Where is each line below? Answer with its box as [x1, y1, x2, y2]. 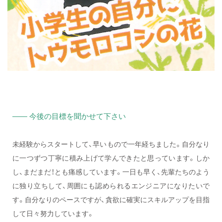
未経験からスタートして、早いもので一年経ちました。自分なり [12, 139, 210, 149]
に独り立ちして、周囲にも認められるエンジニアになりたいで [12, 180, 210, 191]
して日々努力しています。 [12, 208, 94, 219]
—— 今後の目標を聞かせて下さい [12, 112, 126, 121]
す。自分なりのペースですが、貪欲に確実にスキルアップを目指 [12, 194, 210, 205]
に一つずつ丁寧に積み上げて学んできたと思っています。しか [12, 153, 210, 163]
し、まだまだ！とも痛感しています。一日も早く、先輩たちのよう [12, 166, 210, 177]
